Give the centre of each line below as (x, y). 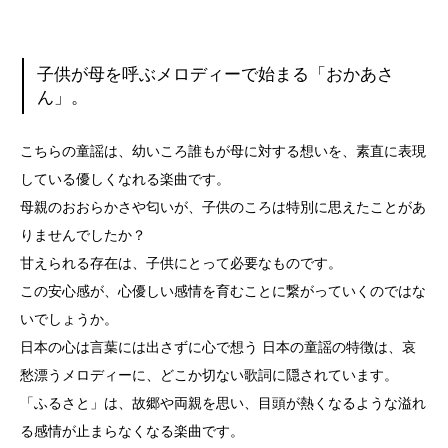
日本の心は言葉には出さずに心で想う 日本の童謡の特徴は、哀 (218, 347)
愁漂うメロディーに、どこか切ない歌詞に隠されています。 (209, 375)
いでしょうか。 (69, 319)
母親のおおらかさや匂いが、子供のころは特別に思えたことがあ (223, 207)
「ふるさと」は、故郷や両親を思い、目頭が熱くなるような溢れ (223, 403)
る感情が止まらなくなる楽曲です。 (132, 431)
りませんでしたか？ (83, 235)
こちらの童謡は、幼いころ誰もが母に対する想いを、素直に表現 (223, 151)
